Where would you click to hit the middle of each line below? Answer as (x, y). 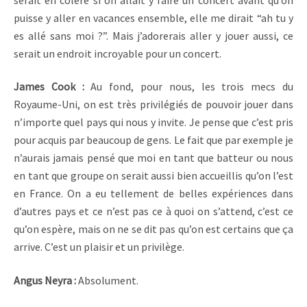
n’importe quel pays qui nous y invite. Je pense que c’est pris (153, 122)
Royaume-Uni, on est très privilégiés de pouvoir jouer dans (153, 105)
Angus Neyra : (46, 280)
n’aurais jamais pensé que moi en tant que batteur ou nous (153, 158)
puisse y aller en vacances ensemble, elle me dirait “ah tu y (153, 17)
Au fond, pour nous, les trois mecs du (192, 87)
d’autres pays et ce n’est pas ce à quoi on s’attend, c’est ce (153, 211)
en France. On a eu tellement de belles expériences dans (153, 194)
